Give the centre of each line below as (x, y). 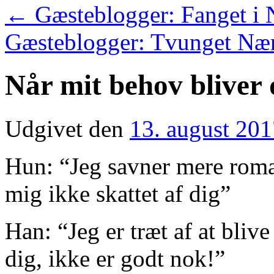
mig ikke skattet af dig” (118, 193)
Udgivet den (64, 128)
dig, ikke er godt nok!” (115, 258)
